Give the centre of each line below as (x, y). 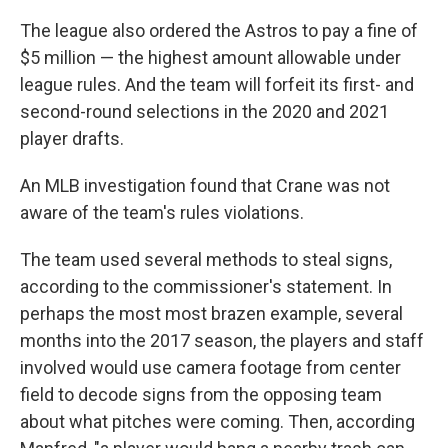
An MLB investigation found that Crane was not (205, 185)
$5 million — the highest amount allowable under (210, 57)
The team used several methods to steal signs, (206, 259)
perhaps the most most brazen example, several (211, 313)
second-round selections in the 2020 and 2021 (204, 111)
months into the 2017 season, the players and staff (222, 340)
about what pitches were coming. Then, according (217, 421)
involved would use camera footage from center (210, 367)
